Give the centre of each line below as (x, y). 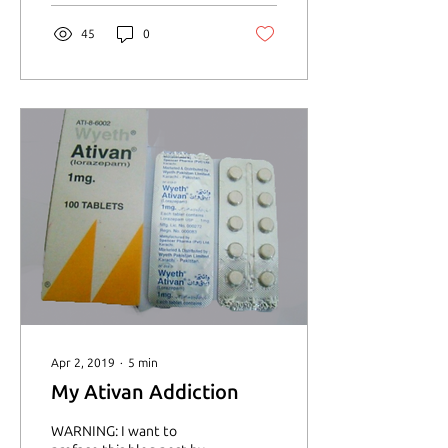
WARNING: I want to (114, 431)
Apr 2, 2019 (83, 363)
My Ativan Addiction (145, 392)
